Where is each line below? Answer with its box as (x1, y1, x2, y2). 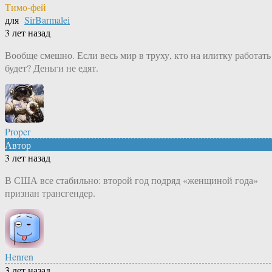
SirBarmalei (24, 13, 70, 27)
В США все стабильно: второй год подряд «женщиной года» (5, 174, 258, 187)
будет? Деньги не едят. (5, 61, 98, 75)
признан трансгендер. (5, 186, 95, 200)
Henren (5, 250, 33, 263)
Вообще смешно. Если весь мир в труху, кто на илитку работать (5, 49, 271, 62)
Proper (5, 125, 30, 138)
